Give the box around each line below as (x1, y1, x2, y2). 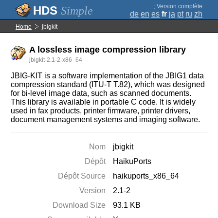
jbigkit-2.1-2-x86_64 (29, 56, 83, 63)
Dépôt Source (58, 172, 106, 180)
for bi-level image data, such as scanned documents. (11, 89, 192, 97)
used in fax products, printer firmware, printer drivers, (11, 107, 191, 115)
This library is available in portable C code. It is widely (11, 98, 196, 106)
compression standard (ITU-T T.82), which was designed (11, 80, 205, 89)
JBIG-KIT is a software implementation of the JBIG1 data (11, 72, 204, 80)
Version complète (157, 3, 202, 10)
